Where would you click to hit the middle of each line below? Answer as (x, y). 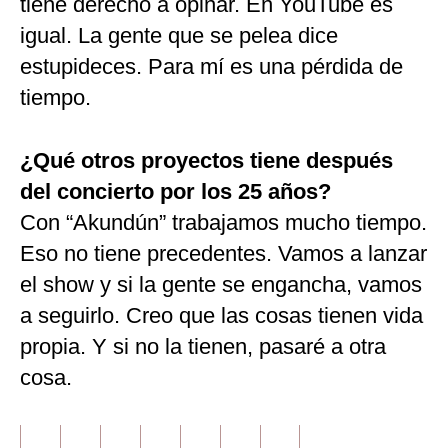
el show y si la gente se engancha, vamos (221, 285)
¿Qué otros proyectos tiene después (206, 161)
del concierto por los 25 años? (175, 192)
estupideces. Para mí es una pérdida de (211, 67)
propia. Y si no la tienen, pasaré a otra (203, 347)
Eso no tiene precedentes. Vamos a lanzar (223, 254)
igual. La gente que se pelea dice (179, 36)
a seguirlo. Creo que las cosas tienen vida (221, 316)
